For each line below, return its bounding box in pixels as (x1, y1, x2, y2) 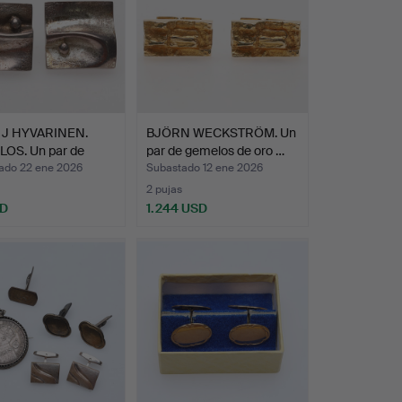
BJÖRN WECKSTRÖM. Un (145, 125, 296, 142)
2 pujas (145, 182, 182, 197)
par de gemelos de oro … (145, 143, 284, 160)
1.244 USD (145, 200, 207, 217)
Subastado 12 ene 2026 (145, 161, 263, 176)
